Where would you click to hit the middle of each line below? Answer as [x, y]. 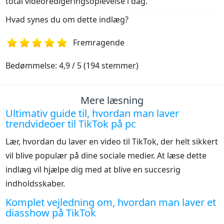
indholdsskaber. [35, 184]
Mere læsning [112, 100]
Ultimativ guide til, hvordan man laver [92, 113]
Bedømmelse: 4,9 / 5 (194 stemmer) [72, 66]
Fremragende [99, 43]
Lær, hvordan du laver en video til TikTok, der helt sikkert [112, 142]
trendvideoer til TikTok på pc [71, 124]
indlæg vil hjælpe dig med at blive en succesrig [93, 170]
